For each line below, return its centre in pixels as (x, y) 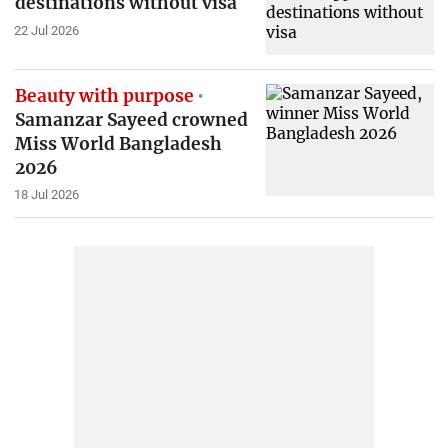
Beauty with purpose (104, 95)
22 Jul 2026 (46, 30)
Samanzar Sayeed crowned (131, 119)
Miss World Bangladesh (118, 143)
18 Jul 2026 (46, 195)
